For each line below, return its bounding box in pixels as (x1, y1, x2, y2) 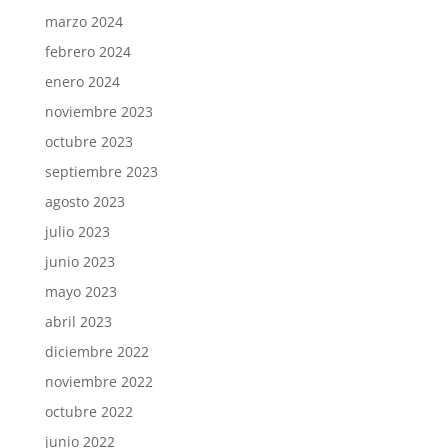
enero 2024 (44, 72, 120, 92)
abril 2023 (44, 312, 112, 332)
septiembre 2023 (44, 162, 158, 182)
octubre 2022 (44, 402, 133, 422)
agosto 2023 (44, 192, 125, 212)
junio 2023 (44, 252, 115, 272)
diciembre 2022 (44, 342, 149, 362)
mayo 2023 (44, 282, 117, 302)
